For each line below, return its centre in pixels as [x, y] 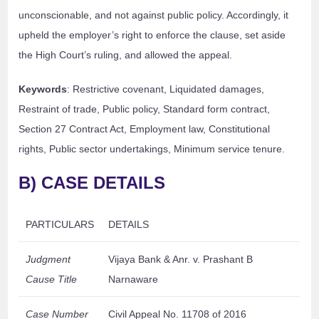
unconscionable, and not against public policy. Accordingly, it [154, 15]
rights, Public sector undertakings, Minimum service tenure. [152, 149]
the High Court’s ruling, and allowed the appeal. [126, 55]
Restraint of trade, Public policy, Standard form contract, [145, 109]
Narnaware [134, 279]
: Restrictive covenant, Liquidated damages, [166, 89]
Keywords [43, 89]
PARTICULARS [60, 225]
